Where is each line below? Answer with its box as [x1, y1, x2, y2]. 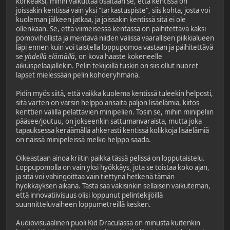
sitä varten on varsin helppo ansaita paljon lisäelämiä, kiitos [16, 98, 199, 107]
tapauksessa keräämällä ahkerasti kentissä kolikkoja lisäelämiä [16, 125, 209, 135]
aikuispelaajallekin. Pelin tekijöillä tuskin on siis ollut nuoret [16, 61, 198, 70]
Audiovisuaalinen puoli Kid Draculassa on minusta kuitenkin [16, 218, 200, 227]
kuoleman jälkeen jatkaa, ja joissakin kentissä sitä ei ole [16, 14, 186, 24]
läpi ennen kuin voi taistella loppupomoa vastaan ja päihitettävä [16, 42, 213, 52]
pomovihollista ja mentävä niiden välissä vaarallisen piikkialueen [16, 33, 214, 43]
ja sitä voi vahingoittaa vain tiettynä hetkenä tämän [16, 171, 175, 181]
